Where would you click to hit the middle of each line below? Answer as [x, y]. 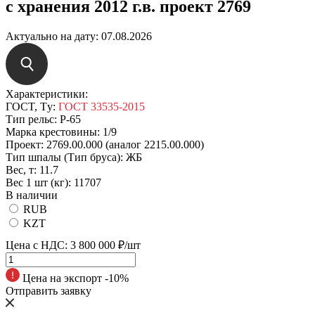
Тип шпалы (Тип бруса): [64, 157]
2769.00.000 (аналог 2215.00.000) [125, 144]
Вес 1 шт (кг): [38, 182]
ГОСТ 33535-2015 [102, 106]
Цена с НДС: [37, 245]
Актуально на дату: [53, 36]
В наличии [32, 195]
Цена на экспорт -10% [74, 278]
